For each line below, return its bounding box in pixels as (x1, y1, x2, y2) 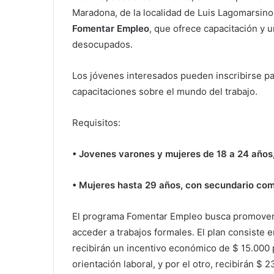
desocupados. (72, 38, 133, 50)
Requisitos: (72, 116, 120, 128)
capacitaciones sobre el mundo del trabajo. (72, 85, 257, 97)
